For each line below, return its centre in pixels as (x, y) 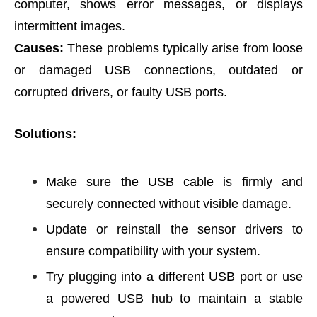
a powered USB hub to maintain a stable (174, 299)
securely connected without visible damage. (169, 204)
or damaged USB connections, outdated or (158, 70)
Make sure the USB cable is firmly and (174, 182)
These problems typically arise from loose (183, 48)
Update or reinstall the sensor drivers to (174, 229)
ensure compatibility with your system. (153, 251)
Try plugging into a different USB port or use (174, 277)
